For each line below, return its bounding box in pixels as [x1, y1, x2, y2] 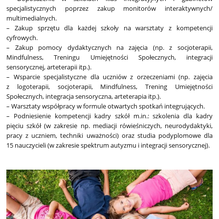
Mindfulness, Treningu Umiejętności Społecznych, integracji [6, 53, 213, 62]
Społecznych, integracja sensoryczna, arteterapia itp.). [6, 92, 161, 101]
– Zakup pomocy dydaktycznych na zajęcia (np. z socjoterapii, [6, 43, 213, 52]
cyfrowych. [6, 33, 38, 43]
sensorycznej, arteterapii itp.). [6, 63, 92, 72]
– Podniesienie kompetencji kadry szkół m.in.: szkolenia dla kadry [6, 111, 213, 121]
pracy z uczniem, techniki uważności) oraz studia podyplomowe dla [6, 131, 213, 140]
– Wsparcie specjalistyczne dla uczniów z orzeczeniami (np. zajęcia [6, 72, 213, 82]
